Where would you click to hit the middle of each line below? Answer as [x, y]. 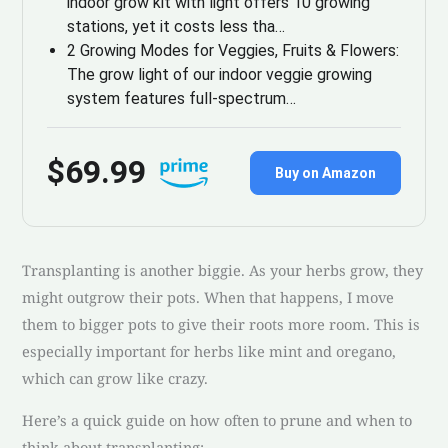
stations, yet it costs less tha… [176, 27]
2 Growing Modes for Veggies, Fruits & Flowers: [233, 51]
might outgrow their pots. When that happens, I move [208, 297]
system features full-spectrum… [182, 99]
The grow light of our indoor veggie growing [220, 75]
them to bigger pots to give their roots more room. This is [221, 324]
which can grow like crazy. [115, 378]
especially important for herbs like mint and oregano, [209, 351]
